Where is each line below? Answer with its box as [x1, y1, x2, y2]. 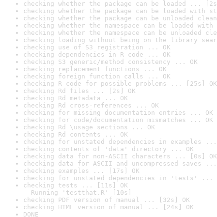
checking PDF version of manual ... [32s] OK [23, 196, 190, 203]
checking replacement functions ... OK [23, 65, 167, 73]
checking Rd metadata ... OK [23, 94, 128, 102]
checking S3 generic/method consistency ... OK [23, 58, 198, 65]
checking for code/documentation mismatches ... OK [23, 116, 213, 124]
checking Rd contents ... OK [23, 131, 128, 138]
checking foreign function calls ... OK [23, 73, 170, 80]
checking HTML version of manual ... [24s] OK [23, 203, 194, 211]
